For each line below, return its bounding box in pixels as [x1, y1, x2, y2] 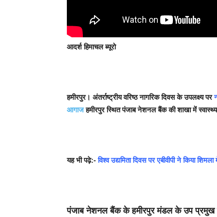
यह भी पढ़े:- [67, 155, 98, 164]
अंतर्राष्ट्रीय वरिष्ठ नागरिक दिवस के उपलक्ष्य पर [91, 93, 214, 101]
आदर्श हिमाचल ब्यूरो [67, 42, 118, 51]
